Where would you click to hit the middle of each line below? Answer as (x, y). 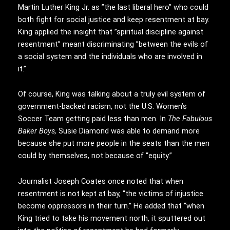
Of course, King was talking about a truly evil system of (112, 94)
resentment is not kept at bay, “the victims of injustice (111, 194)
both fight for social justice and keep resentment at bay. (114, 19)
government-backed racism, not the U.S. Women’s (102, 107)
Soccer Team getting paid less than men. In (93, 119)
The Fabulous (190, 119)
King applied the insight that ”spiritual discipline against (111, 32)
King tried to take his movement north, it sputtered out (112, 218)
